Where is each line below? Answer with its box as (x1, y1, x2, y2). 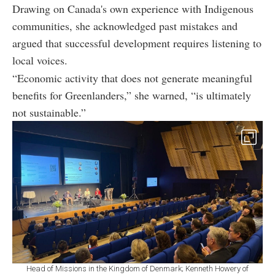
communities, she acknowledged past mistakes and (12, 18, 238, 33)
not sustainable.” (12, 104, 86, 120)
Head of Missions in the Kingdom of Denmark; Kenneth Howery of (26, 263, 249, 273)
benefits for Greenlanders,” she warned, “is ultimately (12, 87, 251, 103)
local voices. (12, 52, 68, 68)
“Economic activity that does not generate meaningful (12, 70, 252, 85)
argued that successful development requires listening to (12, 35, 261, 50)
